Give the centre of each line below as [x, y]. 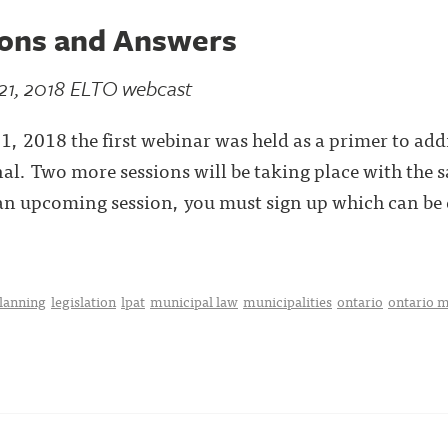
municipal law [194, 301]
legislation [83, 301]
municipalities [287, 301]
